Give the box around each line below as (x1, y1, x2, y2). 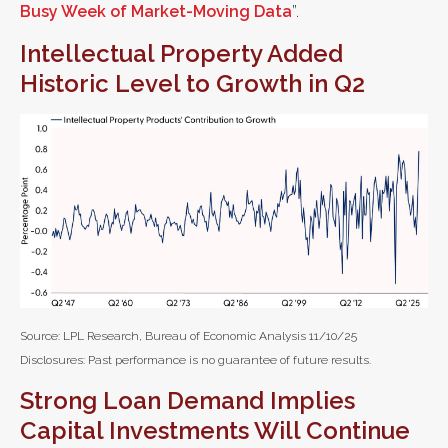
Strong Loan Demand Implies (20, 385, 355, 415)
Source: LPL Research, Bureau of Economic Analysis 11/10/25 (20, 328, 357, 343)
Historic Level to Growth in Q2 (20, 69, 365, 98)
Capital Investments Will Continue (20, 415, 410, 445)
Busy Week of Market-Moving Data (20, 2, 292, 21)
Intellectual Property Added (20, 39, 343, 68)
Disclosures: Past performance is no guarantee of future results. (20, 352, 371, 367)
